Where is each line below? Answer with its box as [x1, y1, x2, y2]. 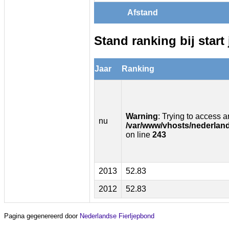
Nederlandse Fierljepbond [80, 212, 154, 220]
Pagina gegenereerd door [4, 212, 80, 220]
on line [126, 130, 152, 139]
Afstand [127, 8, 158, 17]
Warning [126, 111, 158, 121]
